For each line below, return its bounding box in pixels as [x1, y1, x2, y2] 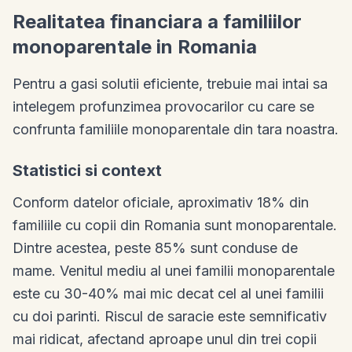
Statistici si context [13, 160, 162, 180]
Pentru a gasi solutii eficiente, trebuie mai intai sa [13, 75, 328, 92]
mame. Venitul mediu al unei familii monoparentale [13, 262, 335, 279]
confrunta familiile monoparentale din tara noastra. [13, 120, 339, 137]
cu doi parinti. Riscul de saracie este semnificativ [13, 307, 327, 324]
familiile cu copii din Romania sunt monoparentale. [13, 216, 337, 233]
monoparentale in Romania [13, 35, 257, 58]
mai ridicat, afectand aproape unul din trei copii [13, 330, 317, 347]
